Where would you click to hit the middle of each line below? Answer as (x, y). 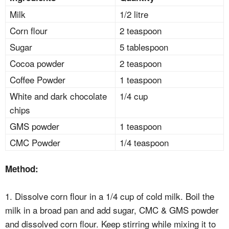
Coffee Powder (38, 79)
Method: (22, 169)
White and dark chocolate (58, 96)
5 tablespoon (144, 47)
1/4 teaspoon (144, 142)
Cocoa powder (37, 63)
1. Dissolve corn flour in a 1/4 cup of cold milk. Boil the (110, 196)
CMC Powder (35, 142)
